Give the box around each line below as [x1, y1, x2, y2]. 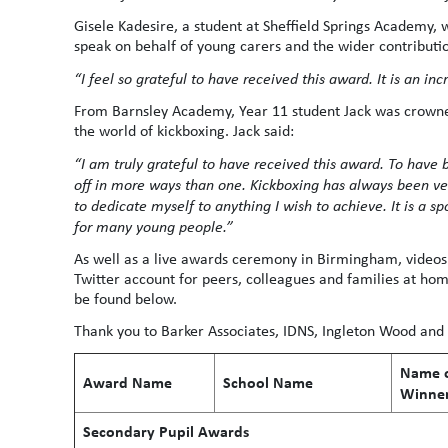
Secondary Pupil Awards [83, 420, 249, 442]
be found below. [74, 288, 177, 309]
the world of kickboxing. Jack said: [74, 120, 294, 141]
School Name [223, 371, 313, 393]
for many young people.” [74, 216, 233, 236]
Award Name [83, 371, 172, 393]
